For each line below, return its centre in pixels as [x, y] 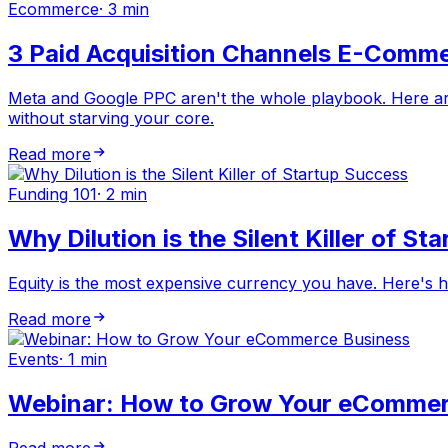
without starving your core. [111, 118]
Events [33, 358]
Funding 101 [52, 194]
